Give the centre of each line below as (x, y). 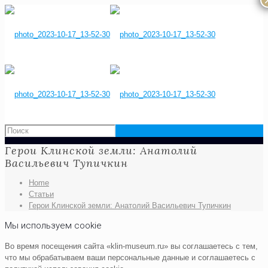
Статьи (41, 194)
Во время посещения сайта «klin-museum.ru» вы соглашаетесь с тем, (131, 246)
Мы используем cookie (53, 226)
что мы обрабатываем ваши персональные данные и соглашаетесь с (130, 258)
